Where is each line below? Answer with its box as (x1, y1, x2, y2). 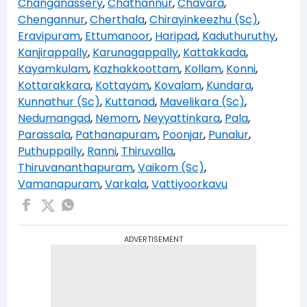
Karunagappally (93, 44, 178, 60)
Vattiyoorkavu (151, 175, 228, 192)
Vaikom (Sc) (138, 159, 204, 175)
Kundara (206, 77, 251, 93)
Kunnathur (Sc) (18, 93, 100, 110)
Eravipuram (18, 27, 80, 44)
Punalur (208, 126, 249, 143)
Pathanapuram (75, 126, 158, 143)
